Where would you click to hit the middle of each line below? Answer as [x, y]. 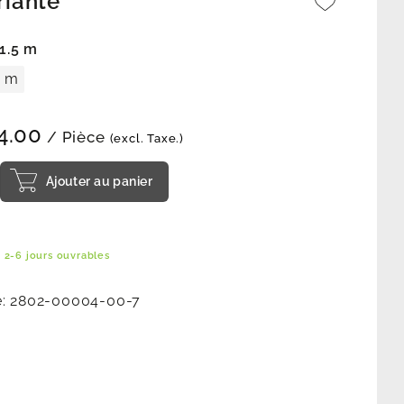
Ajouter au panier [99, 182]
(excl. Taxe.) [147, 138]
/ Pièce [76, 137]
